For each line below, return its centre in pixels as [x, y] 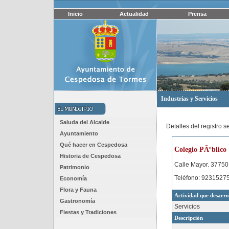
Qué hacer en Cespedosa [94, 145]
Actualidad [134, 14]
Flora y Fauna [78, 190]
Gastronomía [77, 201]
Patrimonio [75, 167]
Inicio [75, 14]
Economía [73, 178]
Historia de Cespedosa [90, 156]
